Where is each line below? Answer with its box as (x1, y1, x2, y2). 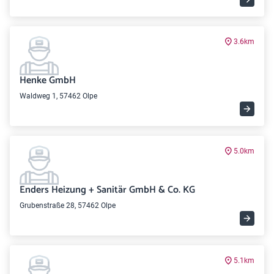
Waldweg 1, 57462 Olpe (20, 92, 97, 100)
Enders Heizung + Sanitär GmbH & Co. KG (20, 182, 195, 198)
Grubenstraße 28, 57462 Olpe (20, 201, 116, 210)
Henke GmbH (20, 72, 76, 89)
